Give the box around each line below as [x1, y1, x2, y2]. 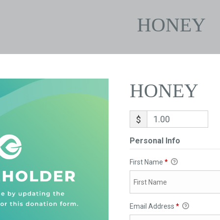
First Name [129, 158, 165, 166]
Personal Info [129, 136, 180, 145]
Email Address [129, 202, 176, 211]
